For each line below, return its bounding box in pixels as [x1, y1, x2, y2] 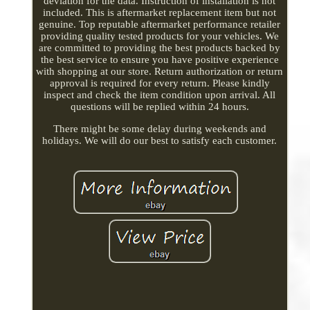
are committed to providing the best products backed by [39, 42, 281, 53]
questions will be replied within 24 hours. [70, 100, 249, 112]
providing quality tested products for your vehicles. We [40, 30, 279, 42]
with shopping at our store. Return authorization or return [36, 65, 284, 77]
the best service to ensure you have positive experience [40, 53, 279, 65]
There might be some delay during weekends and [53, 122, 266, 134]
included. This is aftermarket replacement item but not [43, 6, 277, 18]
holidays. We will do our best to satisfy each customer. [42, 134, 277, 146]
